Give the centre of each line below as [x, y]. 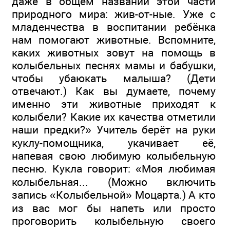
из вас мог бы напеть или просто [114, 208]
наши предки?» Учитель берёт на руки [114, 130]
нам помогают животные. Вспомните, [114, 40]
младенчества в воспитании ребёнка [114, 27]
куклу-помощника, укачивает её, [114, 143]
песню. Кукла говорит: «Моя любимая [114, 169]
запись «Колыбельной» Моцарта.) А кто [114, 195]
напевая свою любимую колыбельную [114, 156]
